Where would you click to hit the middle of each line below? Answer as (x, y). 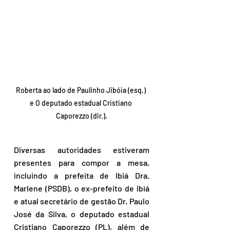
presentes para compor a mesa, (82, 162)
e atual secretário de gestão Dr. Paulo (82, 201)
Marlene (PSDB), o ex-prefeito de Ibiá (82, 188)
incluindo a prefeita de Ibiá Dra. (82, 175)
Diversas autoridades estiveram (82, 150)
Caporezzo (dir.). (82, 116)
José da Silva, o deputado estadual (82, 214)
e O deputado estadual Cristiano (82, 103)
